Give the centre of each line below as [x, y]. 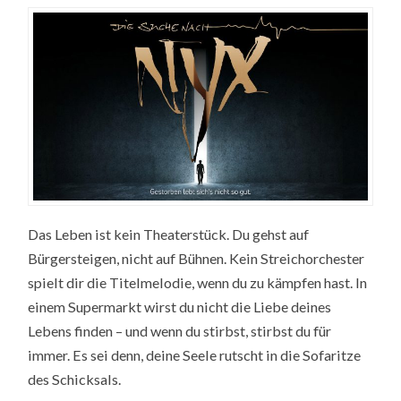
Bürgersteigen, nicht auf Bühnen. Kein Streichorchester [196, 259]
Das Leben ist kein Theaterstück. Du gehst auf [169, 235]
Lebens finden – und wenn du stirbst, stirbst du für [180, 331]
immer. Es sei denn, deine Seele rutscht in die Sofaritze [195, 355]
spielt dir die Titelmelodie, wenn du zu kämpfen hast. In [198, 283]
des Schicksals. [75, 380]
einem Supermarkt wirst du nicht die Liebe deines [180, 307]
